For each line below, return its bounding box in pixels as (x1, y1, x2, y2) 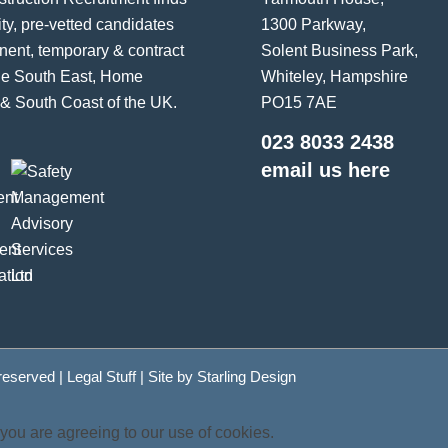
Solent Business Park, (261, 41, 419, 59)
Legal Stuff (67, 368, 136, 386)
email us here (261, 159, 391, 182)
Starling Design (197, 368, 296, 386)
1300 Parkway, (261, 15, 367, 33)
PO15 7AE (261, 93, 338, 111)
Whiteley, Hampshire (261, 67, 409, 85)
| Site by (136, 368, 197, 386)
